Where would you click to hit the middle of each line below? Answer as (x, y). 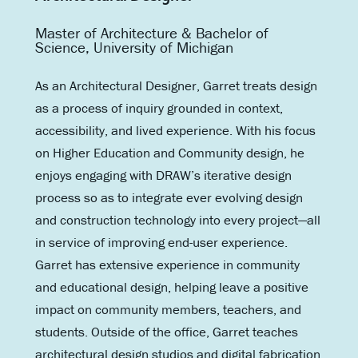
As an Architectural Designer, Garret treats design (176, 85)
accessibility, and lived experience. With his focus (175, 130)
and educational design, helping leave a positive (171, 286)
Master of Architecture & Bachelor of (151, 32)
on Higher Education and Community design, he (169, 152)
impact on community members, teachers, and (168, 309)
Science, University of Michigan (134, 47)
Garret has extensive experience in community (167, 264)
